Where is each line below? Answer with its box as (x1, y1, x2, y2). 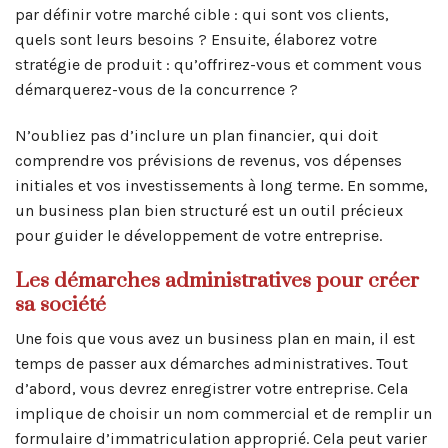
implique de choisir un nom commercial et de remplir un (15, 404, 432, 424)
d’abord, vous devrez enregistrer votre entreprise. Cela (15, 379, 408, 399)
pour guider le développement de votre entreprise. (15, 225, 382, 245)
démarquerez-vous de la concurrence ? (15, 80, 298, 100)
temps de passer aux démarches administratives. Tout (15, 354, 408, 374)
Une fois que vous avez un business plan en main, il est (15, 329, 415, 349)
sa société (15, 291, 106, 318)
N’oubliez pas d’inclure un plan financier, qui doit (15, 125, 378, 145)
